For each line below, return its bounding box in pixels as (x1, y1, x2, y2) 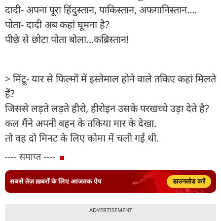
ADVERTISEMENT (89, 206, 132, 214)
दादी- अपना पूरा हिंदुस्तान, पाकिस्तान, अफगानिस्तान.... (5, 2, 197, 16)
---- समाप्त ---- (5, 150, 55, 162)
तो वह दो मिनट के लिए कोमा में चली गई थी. (5, 131, 159, 145)
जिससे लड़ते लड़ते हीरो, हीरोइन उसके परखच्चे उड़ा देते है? (5, 101, 209, 115)
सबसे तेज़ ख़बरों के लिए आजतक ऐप (10, 177, 102, 186)
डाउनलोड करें (173, 177, 205, 185)
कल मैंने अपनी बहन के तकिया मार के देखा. (5, 116, 156, 130)
